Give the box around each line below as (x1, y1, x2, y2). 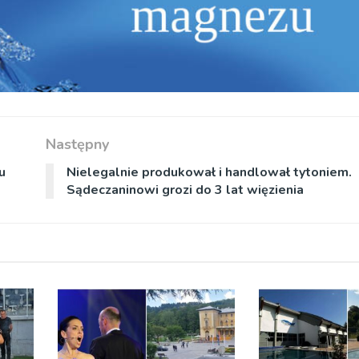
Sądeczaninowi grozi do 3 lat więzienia (66, 181, 304, 200)
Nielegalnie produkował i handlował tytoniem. (66, 163, 352, 182)
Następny (45, 135, 109, 155)
